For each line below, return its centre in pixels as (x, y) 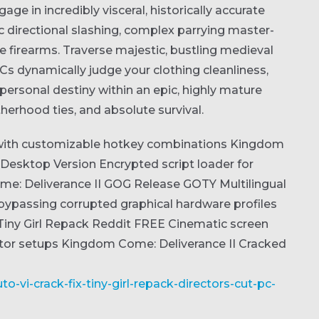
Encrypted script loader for (176, 164)
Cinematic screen (218, 224)
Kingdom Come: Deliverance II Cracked (174, 244)
